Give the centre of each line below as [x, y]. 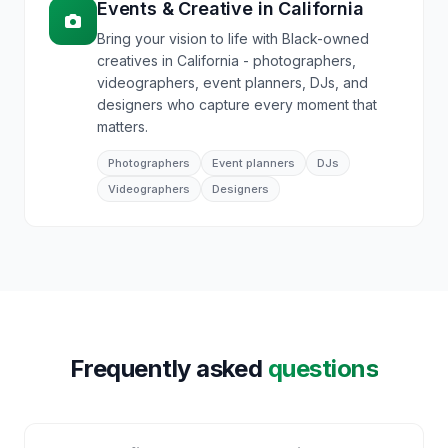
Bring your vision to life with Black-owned [233, 38]
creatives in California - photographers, [226, 60]
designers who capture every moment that [237, 104]
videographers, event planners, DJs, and [232, 82]
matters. [122, 126]
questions [323, 368]
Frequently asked [168, 368]
